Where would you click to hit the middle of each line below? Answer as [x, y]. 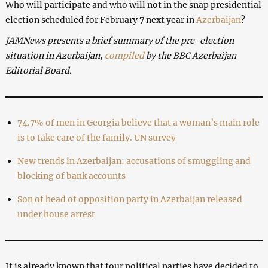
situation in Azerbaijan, [55, 55]
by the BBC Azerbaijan [190, 55]
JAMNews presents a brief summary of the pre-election [119, 40]
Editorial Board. [38, 70]
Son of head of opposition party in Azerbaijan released [130, 199]
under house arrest [56, 214]
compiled [124, 55]
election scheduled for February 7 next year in [100, 19]
